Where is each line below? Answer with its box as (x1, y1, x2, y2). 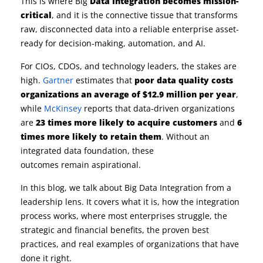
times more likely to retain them (21, 131, 161, 142)
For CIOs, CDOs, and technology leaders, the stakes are (21, 60, 237, 72)
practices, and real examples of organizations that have (21, 238, 239, 249)
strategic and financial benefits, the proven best (21, 224, 209, 235)
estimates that (73, 75, 134, 86)
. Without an (161, 131, 210, 142)
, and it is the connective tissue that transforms (52, 9, 238, 21)
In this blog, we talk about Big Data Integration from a (21, 182, 231, 193)
